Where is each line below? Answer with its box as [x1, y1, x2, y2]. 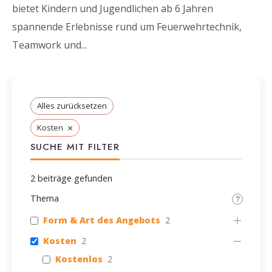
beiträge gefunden [35, 172, 112, 185]
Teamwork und [12, 38, 81, 52]
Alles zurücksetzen [37, 100, 107, 112]
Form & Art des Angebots [43, 214, 160, 226]
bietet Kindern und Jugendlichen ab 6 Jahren [12, 2, 213, 16]
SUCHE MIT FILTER [30, 140, 120, 154]
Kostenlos [55, 253, 103, 265]
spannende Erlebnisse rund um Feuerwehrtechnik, [12, 20, 242, 34]
